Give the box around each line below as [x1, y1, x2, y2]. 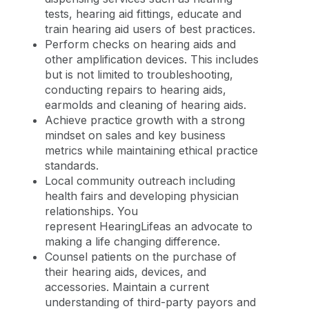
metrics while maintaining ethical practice [45, 143, 258, 157]
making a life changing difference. [45, 234, 223, 248]
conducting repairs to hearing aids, [45, 82, 226, 97]
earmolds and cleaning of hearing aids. [45, 97, 246, 112]
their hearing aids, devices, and [45, 264, 206, 279]
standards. [45, 158, 99, 172]
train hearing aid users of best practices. [45, 21, 255, 36]
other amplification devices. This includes [45, 52, 259, 66]
